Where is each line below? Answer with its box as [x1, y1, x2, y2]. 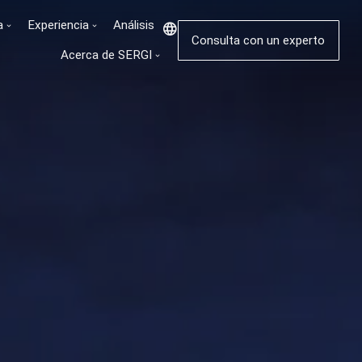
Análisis [112, 18, 154, 32]
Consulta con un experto [192, 32, 326, 48]
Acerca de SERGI [60, 48, 152, 62]
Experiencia [27, 18, 89, 32]
